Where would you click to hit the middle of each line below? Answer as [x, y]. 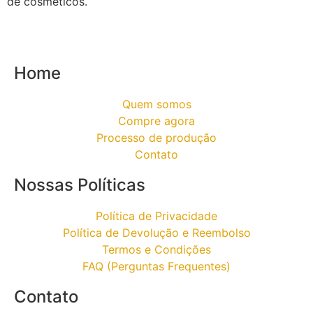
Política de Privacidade [156, 216]
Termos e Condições [156, 249]
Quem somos [156, 104]
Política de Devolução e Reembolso [156, 232]
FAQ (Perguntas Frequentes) [156, 266]
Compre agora [156, 121]
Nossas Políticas [80, 184]
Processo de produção [156, 137]
